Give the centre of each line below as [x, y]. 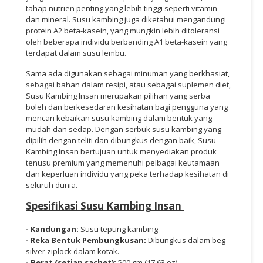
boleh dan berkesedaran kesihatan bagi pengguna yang [127, 107]
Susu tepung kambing [119, 229]
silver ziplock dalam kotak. [73, 251]
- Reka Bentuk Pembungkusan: [87, 240]
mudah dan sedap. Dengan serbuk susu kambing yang [124, 129]
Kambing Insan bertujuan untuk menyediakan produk [121, 151]
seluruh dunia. [52, 185]
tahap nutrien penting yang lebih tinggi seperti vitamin [122, 8]
